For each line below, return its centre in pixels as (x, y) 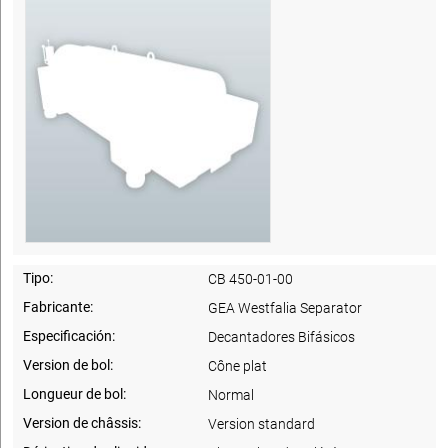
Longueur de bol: (74, 393)
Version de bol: (68, 364)
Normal (231, 394)
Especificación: (69, 335)
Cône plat (238, 365)
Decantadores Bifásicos (282, 336)
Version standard (262, 423)
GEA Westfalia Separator (285, 307)
